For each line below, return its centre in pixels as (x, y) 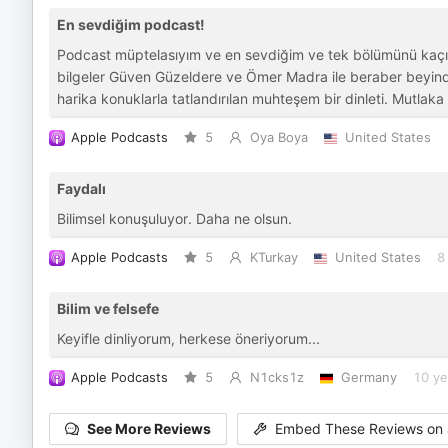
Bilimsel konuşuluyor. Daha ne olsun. (174, 218)
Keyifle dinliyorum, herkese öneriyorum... (188, 338)
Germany (368, 377)
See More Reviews (149, 429)
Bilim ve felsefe (108, 308)
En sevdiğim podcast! (131, 24)
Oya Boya (278, 137)
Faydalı (81, 188)
